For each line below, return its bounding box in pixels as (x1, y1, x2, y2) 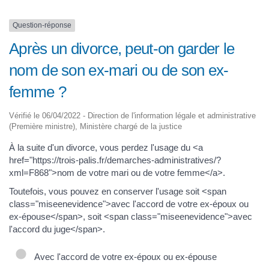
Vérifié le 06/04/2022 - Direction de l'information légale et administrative (9, 110, 256, 120)
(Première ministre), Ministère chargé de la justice (9, 121, 182, 131)
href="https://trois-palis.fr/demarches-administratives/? (9, 154, 221, 165)
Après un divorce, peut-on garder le (9, 39, 235, 58)
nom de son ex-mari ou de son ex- (9, 61, 229, 79)
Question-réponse (13, 21, 71, 30)
